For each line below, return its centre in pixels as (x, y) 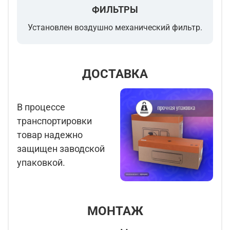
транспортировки (54, 121)
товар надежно (50, 135)
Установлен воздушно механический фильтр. (115, 28)
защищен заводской (61, 149)
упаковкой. (41, 163)
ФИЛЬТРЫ (115, 10)
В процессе (41, 107)
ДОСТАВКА (115, 74)
